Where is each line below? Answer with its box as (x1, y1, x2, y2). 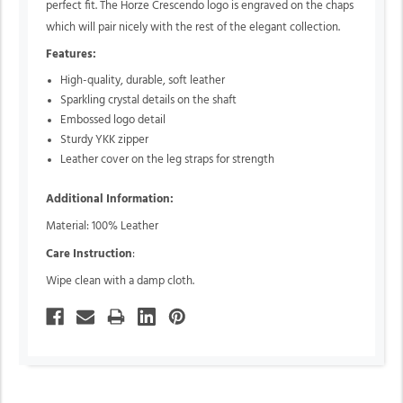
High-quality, (60, 75, 127, 87)
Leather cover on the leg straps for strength (60, 154, 275, 166)
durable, (126, 75, 169, 87)
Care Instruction (46, 247, 132, 260)
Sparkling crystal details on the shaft (60, 94, 237, 107)
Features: (46, 48, 96, 60)
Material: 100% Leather (46, 220, 158, 233)
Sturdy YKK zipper (60, 134, 149, 147)
